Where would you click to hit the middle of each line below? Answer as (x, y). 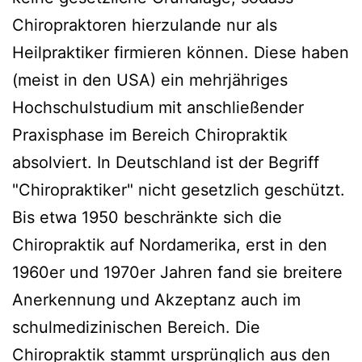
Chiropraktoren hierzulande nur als (145, 25)
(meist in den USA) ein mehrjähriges (150, 80)
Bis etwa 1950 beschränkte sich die (147, 217)
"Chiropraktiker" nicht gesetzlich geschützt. (179, 190)
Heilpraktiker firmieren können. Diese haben (181, 53)
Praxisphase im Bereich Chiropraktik (150, 135)
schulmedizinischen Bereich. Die (136, 327)
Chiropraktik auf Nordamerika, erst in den (170, 245)
